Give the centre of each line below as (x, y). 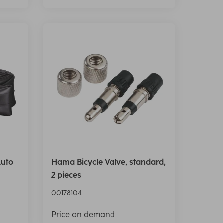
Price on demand (83, 214)
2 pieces (66, 175)
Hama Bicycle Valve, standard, (108, 162)
